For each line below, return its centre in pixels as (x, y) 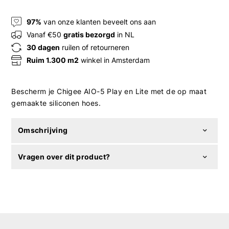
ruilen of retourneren (95, 48)
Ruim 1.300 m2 (53, 60)
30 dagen (43, 48)
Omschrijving (43, 130)
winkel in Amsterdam (114, 60)
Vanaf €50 (45, 35)
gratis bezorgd (89, 35)
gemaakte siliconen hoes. (56, 103)
